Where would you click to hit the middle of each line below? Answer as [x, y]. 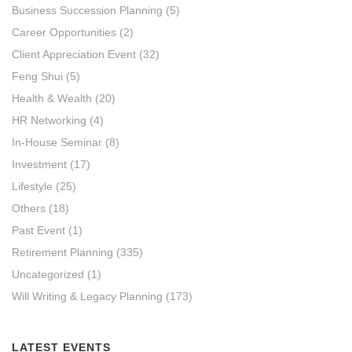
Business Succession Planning [87, 11]
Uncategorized [48, 275]
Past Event [38, 231]
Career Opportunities [64, 33]
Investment [39, 165]
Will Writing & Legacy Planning [87, 297]
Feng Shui [37, 77]
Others [29, 209]
